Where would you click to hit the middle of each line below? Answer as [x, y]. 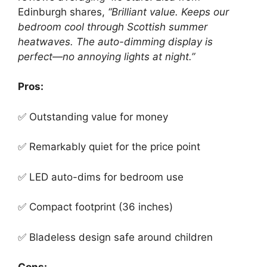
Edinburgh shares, [63, 12]
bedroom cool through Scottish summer [113, 27]
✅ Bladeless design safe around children [115, 237]
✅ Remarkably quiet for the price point [109, 147]
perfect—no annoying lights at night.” [106, 56]
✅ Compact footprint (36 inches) [95, 207]
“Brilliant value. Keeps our [168, 12]
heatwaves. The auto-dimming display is [115, 41]
